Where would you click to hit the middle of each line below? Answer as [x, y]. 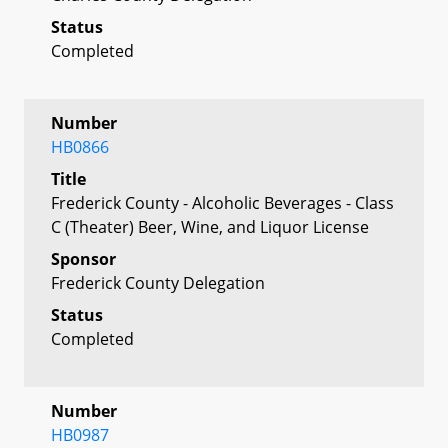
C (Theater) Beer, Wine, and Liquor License [210, 226]
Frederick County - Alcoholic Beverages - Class [222, 202]
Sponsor [83, 258]
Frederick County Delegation [158, 282]
